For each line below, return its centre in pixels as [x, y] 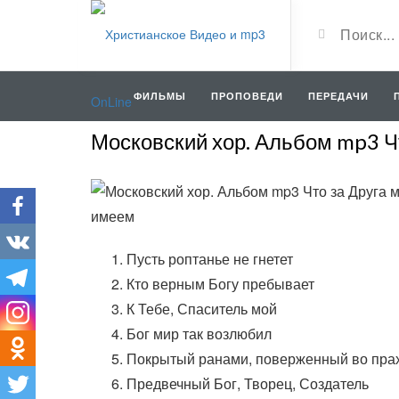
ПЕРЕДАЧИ [338, 96]
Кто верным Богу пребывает [220, 284]
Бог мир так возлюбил [199, 334]
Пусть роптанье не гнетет [210, 259]
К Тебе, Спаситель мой [202, 309]
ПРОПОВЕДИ [247, 96]
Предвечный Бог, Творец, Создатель [248, 383]
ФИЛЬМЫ [160, 96]
